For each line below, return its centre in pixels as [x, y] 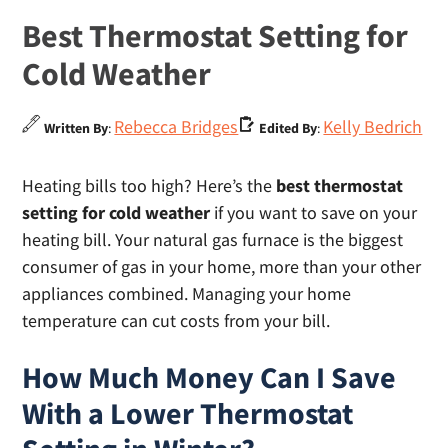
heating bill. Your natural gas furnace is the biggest [213, 240]
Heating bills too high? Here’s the [147, 186]
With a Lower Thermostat [188, 413]
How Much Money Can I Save [209, 377]
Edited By [287, 128]
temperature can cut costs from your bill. [176, 321]
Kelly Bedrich [373, 127]
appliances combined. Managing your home [187, 294]
